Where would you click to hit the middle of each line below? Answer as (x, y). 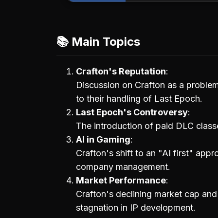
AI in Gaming (103, 140)
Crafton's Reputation (121, 72)
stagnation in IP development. (136, 208)
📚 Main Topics (98, 42)
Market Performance (121, 181)
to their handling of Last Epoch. (139, 99)
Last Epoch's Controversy (132, 112)
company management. (123, 167)
